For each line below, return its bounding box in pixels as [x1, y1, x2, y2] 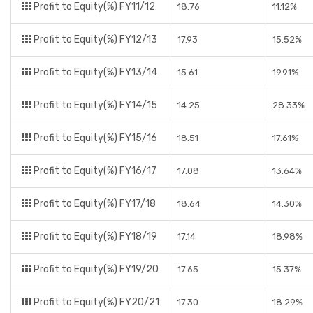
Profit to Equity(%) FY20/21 [31, 296, 159, 308]
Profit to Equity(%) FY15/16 [31, 132, 157, 144]
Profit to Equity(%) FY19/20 [31, 263, 159, 275]
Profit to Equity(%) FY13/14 [31, 66, 157, 78]
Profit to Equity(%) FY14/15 [31, 99, 157, 111]
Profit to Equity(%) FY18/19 [31, 231, 157, 242]
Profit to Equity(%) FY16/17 [31, 165, 156, 177]
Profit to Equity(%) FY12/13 [31, 34, 157, 45]
